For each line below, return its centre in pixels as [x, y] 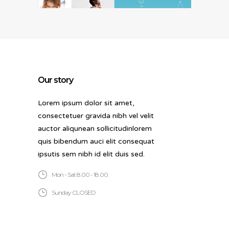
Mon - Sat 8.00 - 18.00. [80, 174]
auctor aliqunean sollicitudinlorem [95, 128]
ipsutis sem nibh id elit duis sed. [91, 154]
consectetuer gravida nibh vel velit [96, 116]
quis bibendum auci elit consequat [96, 141]
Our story [55, 80]
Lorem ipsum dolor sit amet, [86, 103]
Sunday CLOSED [74, 192]
